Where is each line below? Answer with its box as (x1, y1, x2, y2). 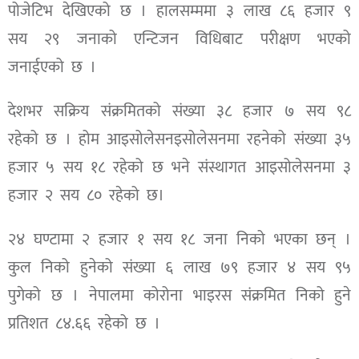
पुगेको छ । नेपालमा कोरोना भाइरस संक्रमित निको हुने (8, 281, 351, 309)
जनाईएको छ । (8, 53, 96, 81)
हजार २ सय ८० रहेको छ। (8, 181, 164, 209)
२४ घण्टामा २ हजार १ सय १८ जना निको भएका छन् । (8, 225, 351, 253)
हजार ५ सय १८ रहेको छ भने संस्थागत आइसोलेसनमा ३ (8, 153, 351, 181)
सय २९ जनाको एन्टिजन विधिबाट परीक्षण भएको (8, 25, 351, 53)
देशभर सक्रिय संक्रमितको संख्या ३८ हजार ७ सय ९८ (8, 97, 351, 125)
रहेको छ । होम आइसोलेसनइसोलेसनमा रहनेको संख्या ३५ (8, 125, 351, 153)
